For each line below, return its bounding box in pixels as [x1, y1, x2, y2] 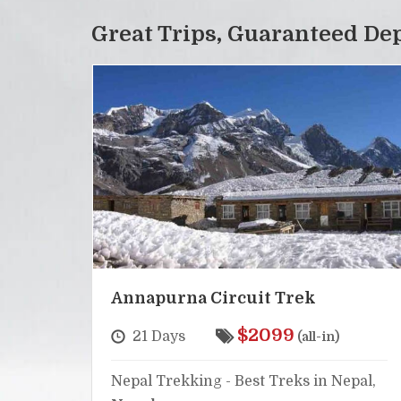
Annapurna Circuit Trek [111, 288, 316, 307]
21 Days [132, 328, 185, 345]
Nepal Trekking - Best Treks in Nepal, [111, 372, 376, 389]
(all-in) [294, 328, 339, 344]
